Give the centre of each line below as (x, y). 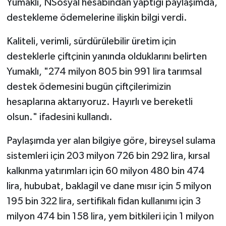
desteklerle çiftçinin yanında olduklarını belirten (106, 56)
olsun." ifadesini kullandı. (59, 117)
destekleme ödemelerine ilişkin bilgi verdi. (97, 17)
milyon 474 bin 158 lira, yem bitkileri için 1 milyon (110, 216)
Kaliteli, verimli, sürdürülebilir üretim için (91, 41)
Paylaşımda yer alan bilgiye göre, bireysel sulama (111, 140)
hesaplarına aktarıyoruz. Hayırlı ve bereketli (99, 102)
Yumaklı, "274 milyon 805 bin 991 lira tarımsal (104, 71)
